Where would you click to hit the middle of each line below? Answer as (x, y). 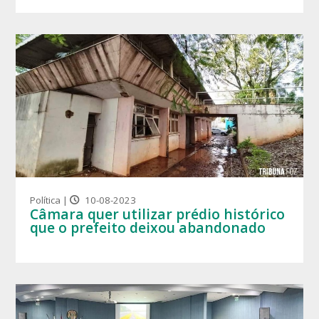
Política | (50, 200)
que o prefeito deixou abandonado (148, 228)
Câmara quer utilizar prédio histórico (158, 214)
